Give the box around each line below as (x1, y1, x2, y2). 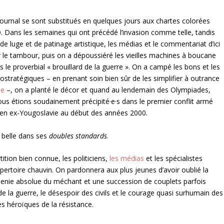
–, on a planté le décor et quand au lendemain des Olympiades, (4, 85, 211, 95)
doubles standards (49, 130, 107, 140)
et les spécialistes (144, 153, 203, 163)
